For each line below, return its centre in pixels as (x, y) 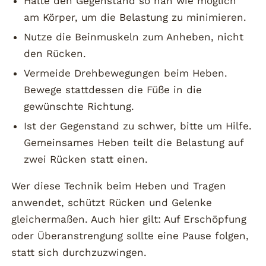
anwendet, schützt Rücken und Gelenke (112, 203)
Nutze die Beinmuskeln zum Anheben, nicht (133, 37)
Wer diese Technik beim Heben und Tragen (119, 186)
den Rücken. (55, 54)
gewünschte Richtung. (79, 106)
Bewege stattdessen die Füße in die (113, 89)
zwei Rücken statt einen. (85, 159)
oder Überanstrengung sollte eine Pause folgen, (130, 236)
